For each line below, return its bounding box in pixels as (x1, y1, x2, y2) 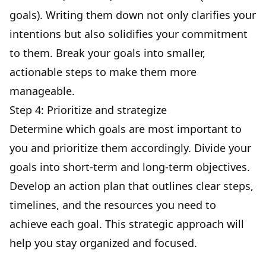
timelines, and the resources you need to (9, 198, 216, 212)
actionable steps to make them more (9, 65, 197, 79)
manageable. (9, 84, 75, 98)
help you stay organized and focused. (9, 236, 197, 250)
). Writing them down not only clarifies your (37, 8, 256, 22)
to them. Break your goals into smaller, (9, 46, 205, 60)
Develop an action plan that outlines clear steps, (9, 179, 254, 193)
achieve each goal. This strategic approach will (9, 217, 244, 231)
